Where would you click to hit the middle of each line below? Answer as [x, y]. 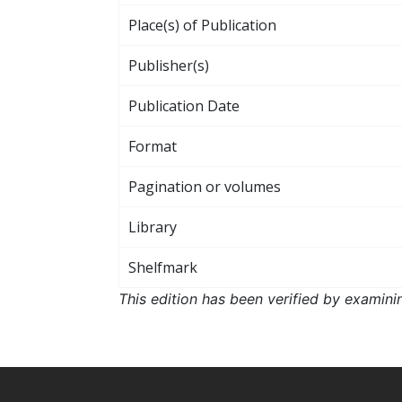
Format [153, 146]
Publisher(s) [169, 65]
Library [153, 227]
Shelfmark [163, 267]
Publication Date [184, 105]
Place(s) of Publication [202, 25]
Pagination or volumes [205, 186]
